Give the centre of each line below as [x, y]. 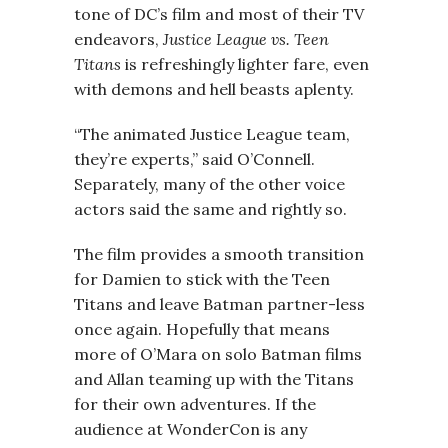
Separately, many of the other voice [209, 184]
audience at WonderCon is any [190, 429]
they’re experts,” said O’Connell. [194, 159]
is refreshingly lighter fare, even [245, 64]
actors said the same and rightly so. [210, 209]
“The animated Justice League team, [212, 134]
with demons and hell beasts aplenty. [214, 89]
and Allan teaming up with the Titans [214, 379]
